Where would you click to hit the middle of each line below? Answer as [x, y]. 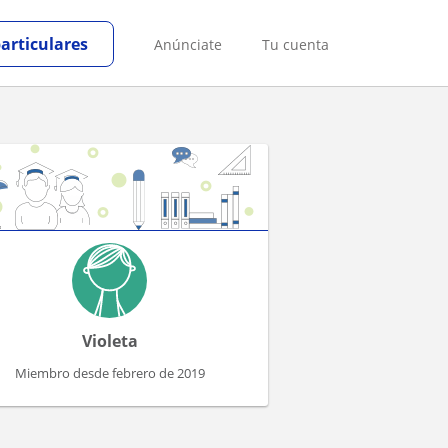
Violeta [109, 341]
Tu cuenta [295, 44]
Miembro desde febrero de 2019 [109, 373]
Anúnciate [188, 44]
